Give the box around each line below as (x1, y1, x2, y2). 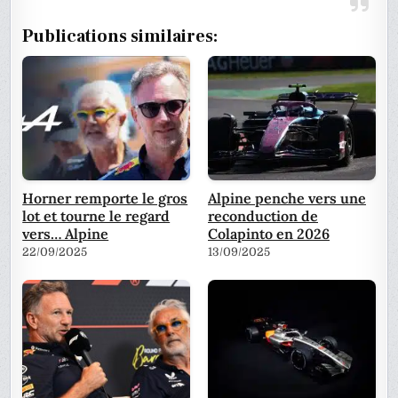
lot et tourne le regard (22, 207, 171, 226)
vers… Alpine (22, 225, 109, 243)
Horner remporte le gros (22, 189, 188, 208)
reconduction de (208, 207, 318, 226)
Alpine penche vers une (208, 189, 366, 208)
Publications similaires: (22, 25, 219, 49)
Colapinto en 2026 (208, 225, 330, 243)
